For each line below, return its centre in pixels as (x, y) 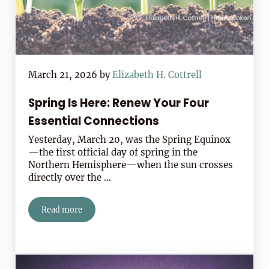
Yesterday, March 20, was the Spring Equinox (130, 140)
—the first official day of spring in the (113, 153)
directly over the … (70, 178)
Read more (62, 210)
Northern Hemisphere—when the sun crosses (131, 165)
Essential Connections (94, 121)
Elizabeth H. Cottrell (157, 75)
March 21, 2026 (63, 75)
